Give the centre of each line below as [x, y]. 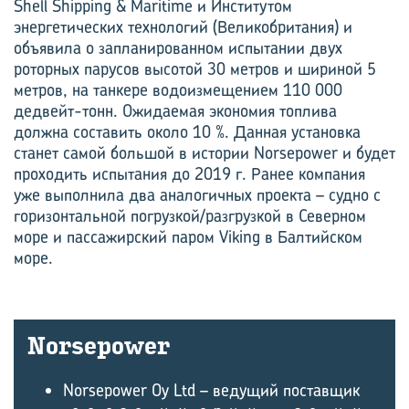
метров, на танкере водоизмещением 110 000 [178, 90]
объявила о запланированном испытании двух [178, 48]
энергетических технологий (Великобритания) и [183, 27]
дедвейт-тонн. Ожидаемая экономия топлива [175, 111]
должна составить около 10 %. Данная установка [187, 132]
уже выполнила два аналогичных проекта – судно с [197, 195]
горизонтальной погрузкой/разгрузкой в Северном [190, 216]
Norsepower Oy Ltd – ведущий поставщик [211, 390]
